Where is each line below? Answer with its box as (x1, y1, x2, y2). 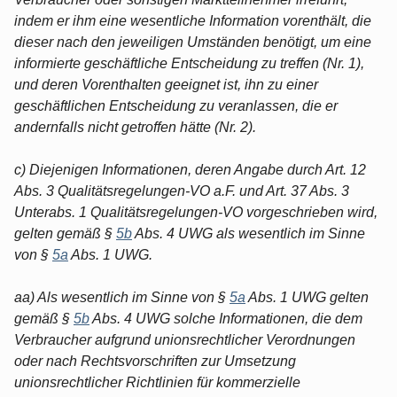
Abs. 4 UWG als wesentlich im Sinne (132, 225, 365, 241)
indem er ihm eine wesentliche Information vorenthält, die (14, 12, 371, 28)
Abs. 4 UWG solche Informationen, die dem (90, 310, 362, 326)
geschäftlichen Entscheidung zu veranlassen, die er (14, 97, 338, 113)
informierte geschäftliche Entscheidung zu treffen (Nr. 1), (14, 55, 364, 71)
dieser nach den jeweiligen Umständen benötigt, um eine (14, 34, 371, 50)
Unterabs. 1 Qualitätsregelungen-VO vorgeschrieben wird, (14, 204, 378, 220)
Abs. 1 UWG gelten (245, 289, 369, 305)
